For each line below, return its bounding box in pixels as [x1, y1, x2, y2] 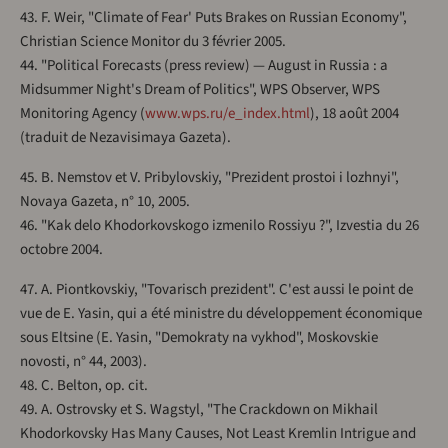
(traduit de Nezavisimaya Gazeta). [20, 127, 231, 149]
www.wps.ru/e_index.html [145, 103, 310, 125]
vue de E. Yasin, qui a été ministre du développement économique [20, 303, 422, 325]
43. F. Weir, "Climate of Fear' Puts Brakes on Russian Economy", [20, 7, 407, 29]
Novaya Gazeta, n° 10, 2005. [20, 191, 190, 213]
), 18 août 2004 [310, 103, 399, 125]
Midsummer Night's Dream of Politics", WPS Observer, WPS [20, 79, 380, 101]
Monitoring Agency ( [20, 103, 145, 125]
